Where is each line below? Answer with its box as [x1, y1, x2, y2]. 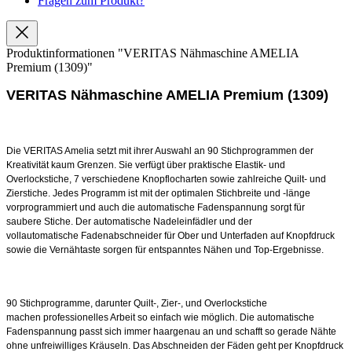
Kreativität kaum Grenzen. [6, 159, 119, 170]
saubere [6, 215, 44, 227]
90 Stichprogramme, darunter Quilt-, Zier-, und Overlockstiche [6, 297, 267, 309]
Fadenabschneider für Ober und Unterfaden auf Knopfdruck [81, 229, 335, 241]
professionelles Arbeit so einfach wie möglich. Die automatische [43, 311, 314, 323]
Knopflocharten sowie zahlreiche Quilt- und [142, 173, 326, 185]
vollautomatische [6, 229, 81, 241]
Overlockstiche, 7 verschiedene [6, 173, 142, 185]
